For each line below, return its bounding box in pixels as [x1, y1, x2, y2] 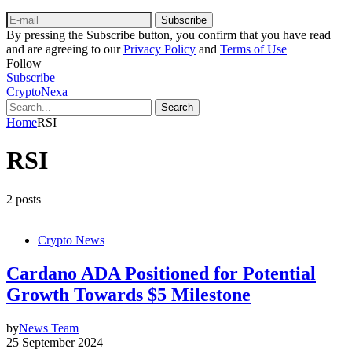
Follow [6, 56, 42, 70]
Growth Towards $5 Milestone [6, 284, 251, 305]
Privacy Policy [123, 42, 196, 56]
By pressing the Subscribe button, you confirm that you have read [6, 27, 331, 42]
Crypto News [38, 233, 104, 247]
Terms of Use [220, 42, 287, 56]
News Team [19, 321, 79, 335]
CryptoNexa [6, 84, 68, 98]
